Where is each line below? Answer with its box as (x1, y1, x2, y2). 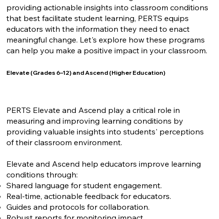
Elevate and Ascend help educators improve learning (6, 158, 201, 169)
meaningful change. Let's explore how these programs (6, 35, 205, 45)
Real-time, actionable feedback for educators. (6, 191, 172, 201)
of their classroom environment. (6, 137, 125, 147)
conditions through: (6, 169, 78, 179)
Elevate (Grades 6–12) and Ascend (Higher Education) (6, 69, 166, 77)
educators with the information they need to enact (6, 24, 190, 34)
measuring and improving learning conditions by (6, 115, 184, 126)
